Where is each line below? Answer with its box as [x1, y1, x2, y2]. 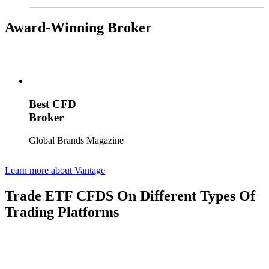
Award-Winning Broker [5, 19, 152, 35]
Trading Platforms [5, 204, 119, 220]
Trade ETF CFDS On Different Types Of [5, 188, 255, 204]
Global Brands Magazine [29, 135, 124, 146]
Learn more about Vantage [5, 165, 105, 176]
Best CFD [29, 97, 76, 110]
